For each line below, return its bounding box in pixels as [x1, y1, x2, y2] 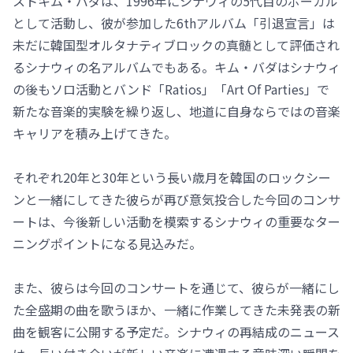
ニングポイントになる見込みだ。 [13, 234, 202, 254]
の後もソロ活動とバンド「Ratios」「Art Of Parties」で [13, 80, 329, 99]
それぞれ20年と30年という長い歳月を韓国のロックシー [13, 168, 331, 188]
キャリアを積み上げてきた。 [13, 124, 176, 143]
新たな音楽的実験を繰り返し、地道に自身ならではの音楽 [13, 102, 340, 121]
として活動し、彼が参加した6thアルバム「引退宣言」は [13, 13, 335, 33]
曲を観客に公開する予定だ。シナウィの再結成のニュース [13, 322, 340, 342]
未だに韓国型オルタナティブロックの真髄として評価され [13, 35, 340, 55]
